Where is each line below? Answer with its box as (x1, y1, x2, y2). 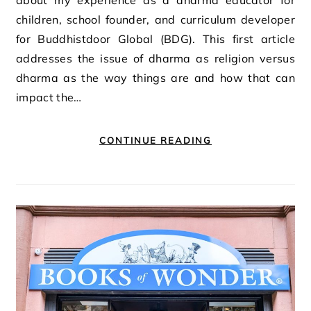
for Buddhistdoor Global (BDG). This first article (16, 31, 295, 46)
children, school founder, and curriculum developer (16, 12, 295, 26)
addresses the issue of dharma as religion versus (16, 51, 295, 65)
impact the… (16, 90, 82, 104)
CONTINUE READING (99, 134, 212, 146)
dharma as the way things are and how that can (16, 70, 295, 85)
